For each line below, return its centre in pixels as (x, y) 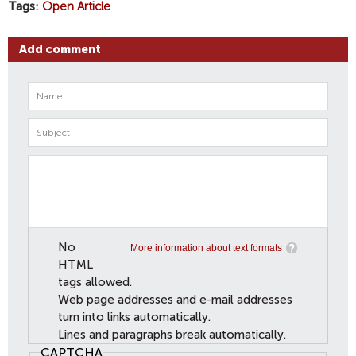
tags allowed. (95, 282)
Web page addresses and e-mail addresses (175, 299)
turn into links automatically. (134, 317)
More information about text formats (207, 248)
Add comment (60, 49)
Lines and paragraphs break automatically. (172, 334)
